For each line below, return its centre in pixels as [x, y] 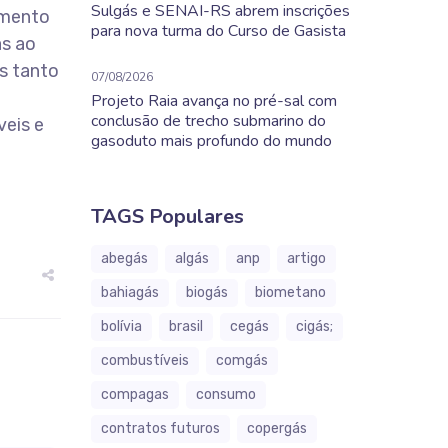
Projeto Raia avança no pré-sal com [214, 101]
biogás [207, 292]
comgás [242, 360]
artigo [306, 258]
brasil [186, 326]
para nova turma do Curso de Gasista [218, 31]
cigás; [314, 326]
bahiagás [130, 292]
